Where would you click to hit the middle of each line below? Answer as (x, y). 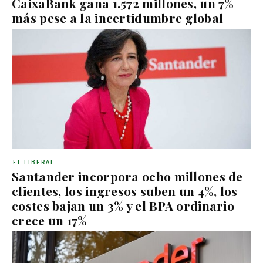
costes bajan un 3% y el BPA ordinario (123, 205)
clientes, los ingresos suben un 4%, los (125, 191)
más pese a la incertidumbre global (118, 18)
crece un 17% (50, 220)
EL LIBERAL (34, 162)
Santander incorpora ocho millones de (127, 176)
